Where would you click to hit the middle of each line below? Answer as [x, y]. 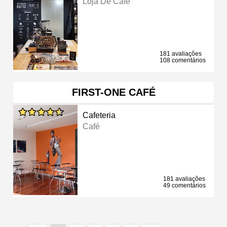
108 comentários [183, 60]
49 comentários [184, 185]
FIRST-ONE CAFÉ [113, 92]
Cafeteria [99, 115]
